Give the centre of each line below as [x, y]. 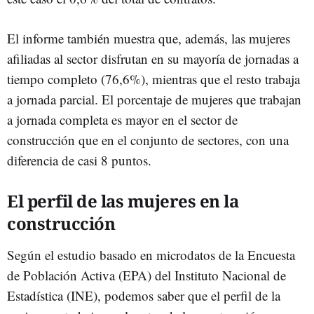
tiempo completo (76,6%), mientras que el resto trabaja [153, 78]
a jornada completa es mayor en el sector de [122, 119]
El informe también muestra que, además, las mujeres [149, 38]
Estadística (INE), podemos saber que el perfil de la [144, 295]
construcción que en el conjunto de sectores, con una [148, 139]
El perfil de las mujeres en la [123, 200]
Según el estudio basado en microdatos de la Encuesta [151, 254]
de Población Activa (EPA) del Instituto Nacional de [146, 275]
